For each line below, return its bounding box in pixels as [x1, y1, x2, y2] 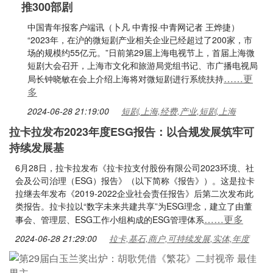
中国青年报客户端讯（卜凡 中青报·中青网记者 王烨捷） [27, 21, 239, 33]
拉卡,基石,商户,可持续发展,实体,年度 [109, 232, 249, 244]
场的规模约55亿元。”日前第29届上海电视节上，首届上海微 [27, 46, 255, 58]
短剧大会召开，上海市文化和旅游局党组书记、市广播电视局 [27, 59, 258, 71]
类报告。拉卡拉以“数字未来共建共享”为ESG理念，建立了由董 [15, 200, 252, 212]
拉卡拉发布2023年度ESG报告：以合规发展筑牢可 [9, 124, 254, 140]
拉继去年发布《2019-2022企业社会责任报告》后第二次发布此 [15, 187, 253, 199]
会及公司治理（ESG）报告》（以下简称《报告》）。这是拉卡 [15, 174, 255, 186]
